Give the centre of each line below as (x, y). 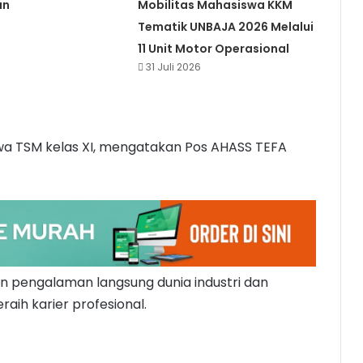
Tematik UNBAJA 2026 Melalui (225, 27)
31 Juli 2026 (173, 67)
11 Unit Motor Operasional (213, 49)
